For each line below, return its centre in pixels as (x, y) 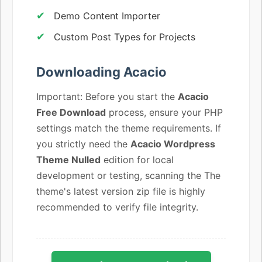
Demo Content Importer (107, 15)
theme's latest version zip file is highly (121, 191)
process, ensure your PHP (164, 112)
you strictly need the (83, 144)
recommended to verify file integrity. (117, 207)
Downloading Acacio (101, 72)
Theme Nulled (68, 159)
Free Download (71, 112)
